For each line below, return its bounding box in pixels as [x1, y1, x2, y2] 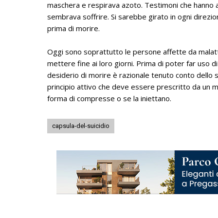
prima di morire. [47, 23, 100, 34]
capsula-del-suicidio [52, 122, 109, 130]
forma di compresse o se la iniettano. [47, 93, 171, 104]
